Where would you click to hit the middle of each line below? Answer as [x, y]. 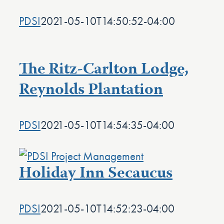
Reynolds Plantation [91, 90]
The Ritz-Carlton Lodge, [104, 70]
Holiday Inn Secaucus [96, 174]
